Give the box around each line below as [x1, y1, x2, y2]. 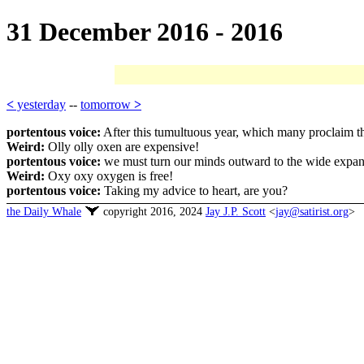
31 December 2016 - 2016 [6, 17, 283, 47]
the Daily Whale [6, 206, 81, 219]
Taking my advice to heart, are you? [101, 184, 288, 198]
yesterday [14, 97, 66, 112]
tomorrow [80, 97, 134, 112]
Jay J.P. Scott [206, 206, 266, 219]
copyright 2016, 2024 [100, 206, 206, 219]
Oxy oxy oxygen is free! [45, 169, 173, 184]
